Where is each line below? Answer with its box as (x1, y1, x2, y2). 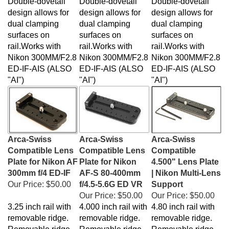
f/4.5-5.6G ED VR (79, 175, 143, 184)
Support (151, 175, 183, 184)
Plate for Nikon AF (8, 152, 78, 161)
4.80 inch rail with (151, 197, 215, 206)
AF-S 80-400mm (79, 164, 141, 172)
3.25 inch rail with (8, 197, 71, 206)
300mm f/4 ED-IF (8, 164, 71, 172)
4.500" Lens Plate (151, 152, 219, 161)
